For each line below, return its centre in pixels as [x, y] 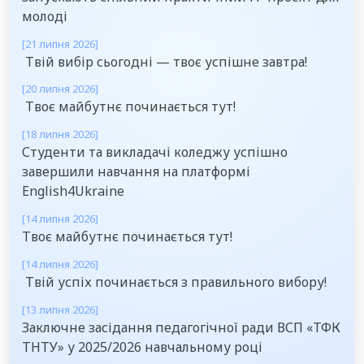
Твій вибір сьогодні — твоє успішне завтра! [165, 61]
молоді [45, 16]
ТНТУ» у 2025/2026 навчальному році [142, 347]
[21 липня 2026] [60, 43]
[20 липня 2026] [60, 89]
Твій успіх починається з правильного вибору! [174, 282]
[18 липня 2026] [60, 134]
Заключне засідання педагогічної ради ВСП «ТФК [181, 327]
